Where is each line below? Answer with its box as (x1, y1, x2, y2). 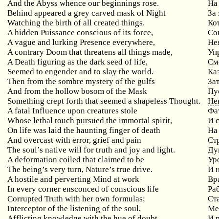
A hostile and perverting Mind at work (7, 175, 140, 184)
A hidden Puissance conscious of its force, (7, 28, 153, 37)
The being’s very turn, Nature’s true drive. (7, 165, 153, 174)
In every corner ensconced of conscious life (7, 184, 159, 194)
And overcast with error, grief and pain (7, 135, 142, 145)
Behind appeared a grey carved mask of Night (7, 8, 166, 18)
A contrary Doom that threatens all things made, (7, 47, 173, 57)
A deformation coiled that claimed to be (7, 155, 145, 164)
